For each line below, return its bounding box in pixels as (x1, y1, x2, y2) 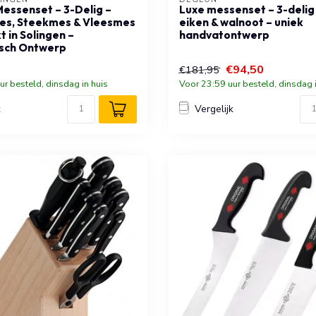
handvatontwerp (179, 28, 269, 42)
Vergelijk (195, 102, 233, 116)
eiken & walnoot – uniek (179, 15, 303, 29)
